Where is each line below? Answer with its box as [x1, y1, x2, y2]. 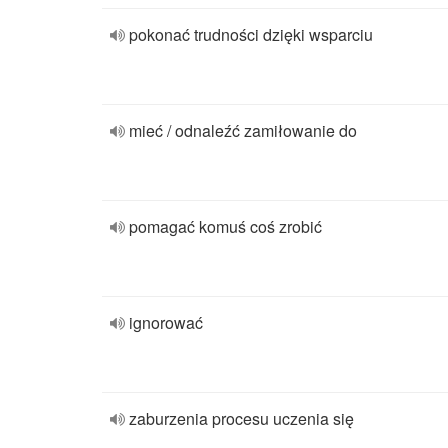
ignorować [129, 311, 203, 334]
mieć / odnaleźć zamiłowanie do [129, 119, 357, 142]
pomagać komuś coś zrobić [129, 215, 322, 238]
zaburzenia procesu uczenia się [129, 407, 354, 430]
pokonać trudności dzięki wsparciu [129, 23, 373, 46]
